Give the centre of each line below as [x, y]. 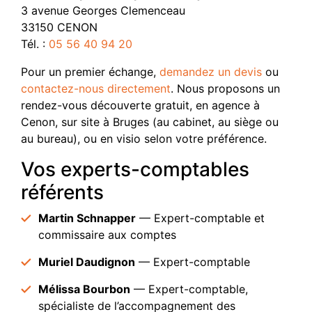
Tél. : [35, 44]
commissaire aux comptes [107, 235]
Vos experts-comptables [135, 169]
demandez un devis [211, 72]
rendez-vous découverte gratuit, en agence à [140, 105]
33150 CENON [59, 27]
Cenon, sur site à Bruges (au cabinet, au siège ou [150, 122]
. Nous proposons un [225, 88]
